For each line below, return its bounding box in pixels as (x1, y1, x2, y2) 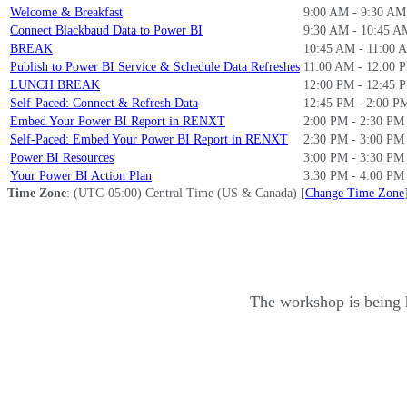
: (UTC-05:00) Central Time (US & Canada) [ (66, 186, 305, 200)
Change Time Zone (305, 186, 404, 200)
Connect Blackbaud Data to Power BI (10, 24, 203, 37)
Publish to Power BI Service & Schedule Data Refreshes (10, 60, 300, 74)
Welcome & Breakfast (10, 5, 123, 19)
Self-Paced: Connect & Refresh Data (10, 96, 198, 110)
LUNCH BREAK (10, 78, 100, 92)
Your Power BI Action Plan (10, 169, 152, 183)
